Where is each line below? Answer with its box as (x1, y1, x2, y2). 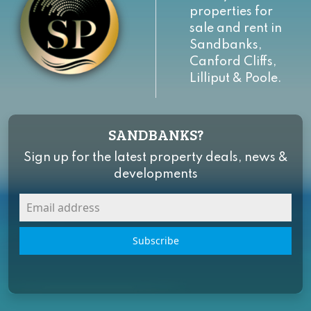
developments (113, 168, 198, 180)
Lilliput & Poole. (190, 72, 282, 85)
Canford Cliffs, (190, 56, 276, 68)
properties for (190, 6, 273, 18)
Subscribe (132, 234, 179, 247)
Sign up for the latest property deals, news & (23, 151, 288, 164)
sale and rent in (190, 22, 282, 35)
